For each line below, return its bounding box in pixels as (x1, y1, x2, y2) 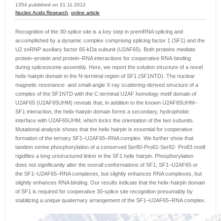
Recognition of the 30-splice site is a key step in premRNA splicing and (15, 29, 183, 35)
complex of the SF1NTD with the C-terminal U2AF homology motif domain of (15, 91, 196, 97)
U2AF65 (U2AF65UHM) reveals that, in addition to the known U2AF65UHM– (15, 100, 197, 106)
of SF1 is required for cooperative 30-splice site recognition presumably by (15, 188, 193, 195)
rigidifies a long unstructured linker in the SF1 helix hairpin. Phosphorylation (15, 153, 193, 159)
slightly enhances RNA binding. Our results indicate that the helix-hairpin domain (15, 180, 205, 186)
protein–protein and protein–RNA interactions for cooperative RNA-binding (15, 55, 191, 62)
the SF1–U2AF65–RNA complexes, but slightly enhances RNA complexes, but (15, 171, 202, 177)
